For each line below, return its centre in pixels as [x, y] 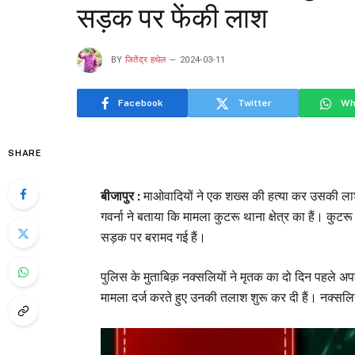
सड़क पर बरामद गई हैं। [154, 238]
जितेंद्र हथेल [146, 59]
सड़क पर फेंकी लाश [172, 19]
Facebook [141, 103]
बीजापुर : [121, 197]
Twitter [254, 103]
